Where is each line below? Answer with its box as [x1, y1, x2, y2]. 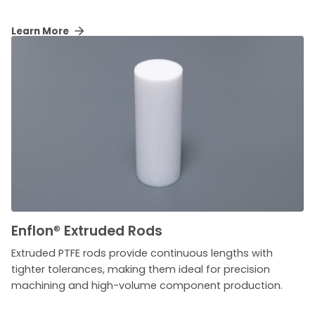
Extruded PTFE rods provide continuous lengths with [11, 245, 273, 260]
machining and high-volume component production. [11, 278, 283, 292]
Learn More [11, 25, 71, 39]
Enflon [11, 221, 53, 240]
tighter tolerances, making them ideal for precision [11, 262, 270, 276]
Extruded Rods [60, 221, 162, 240]
